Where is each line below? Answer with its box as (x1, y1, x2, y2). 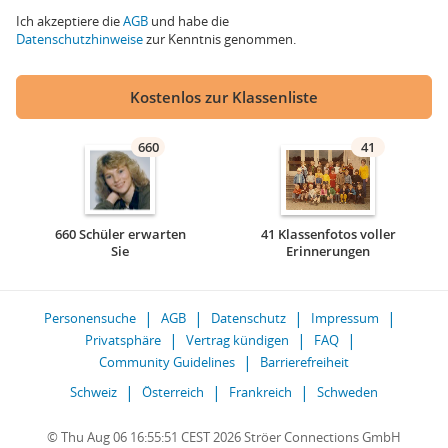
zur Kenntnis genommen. (143, 30, 296, 48)
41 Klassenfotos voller (260, 225, 396, 243)
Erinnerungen (286, 242, 370, 260)
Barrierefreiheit (260, 353, 349, 371)
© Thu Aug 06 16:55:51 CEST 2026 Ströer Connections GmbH (47, 428, 401, 446)
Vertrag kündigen (185, 331, 289, 349)
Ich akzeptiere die (16, 12, 123, 30)
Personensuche (44, 309, 136, 327)
